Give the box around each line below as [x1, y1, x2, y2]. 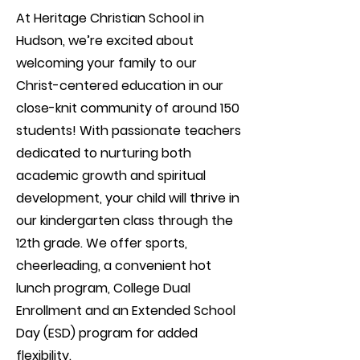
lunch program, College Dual [16, 279, 190, 297]
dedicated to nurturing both [16, 144, 191, 162]
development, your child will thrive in [16, 189, 239, 207]
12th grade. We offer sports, [16, 234, 187, 252]
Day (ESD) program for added [16, 324, 198, 342]
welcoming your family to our [16, 54, 197, 72]
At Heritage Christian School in [16, 9, 204, 27]
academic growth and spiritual [16, 166, 206, 185]
